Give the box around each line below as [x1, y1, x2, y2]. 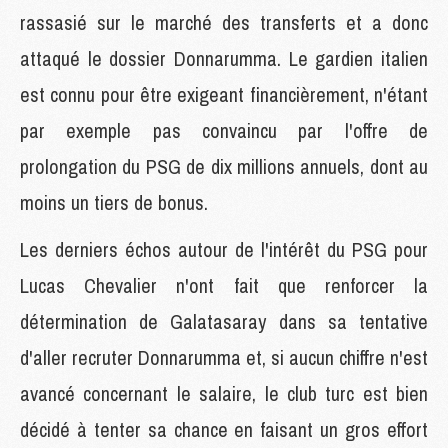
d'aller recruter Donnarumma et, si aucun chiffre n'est [20, 343, 428, 371]
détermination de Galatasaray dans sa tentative [20, 307, 428, 335]
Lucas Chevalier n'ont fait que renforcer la [20, 271, 428, 299]
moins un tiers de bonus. [20, 188, 208, 216]
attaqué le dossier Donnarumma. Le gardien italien [20, 44, 428, 72]
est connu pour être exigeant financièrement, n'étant [20, 80, 428, 108]
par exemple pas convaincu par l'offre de [20, 116, 428, 144]
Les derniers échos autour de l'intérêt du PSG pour [20, 235, 428, 263]
